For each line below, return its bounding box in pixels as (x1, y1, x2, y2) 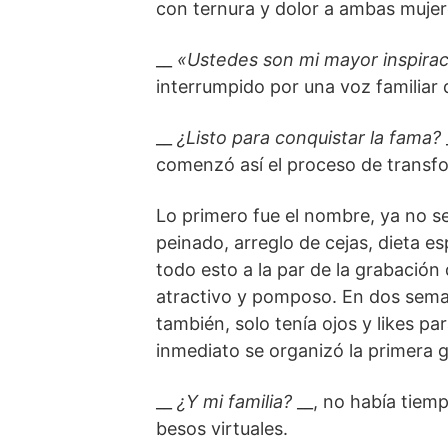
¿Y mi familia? (177, 391, 292, 413)
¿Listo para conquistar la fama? (177, 127, 441, 149)
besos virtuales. (156, 418, 288, 440)
